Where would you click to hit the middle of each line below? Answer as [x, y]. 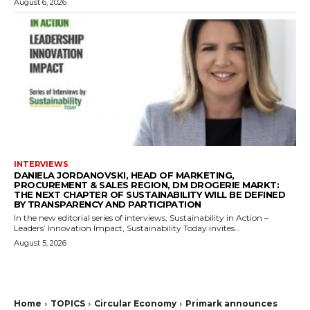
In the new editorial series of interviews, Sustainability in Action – [141, 218]
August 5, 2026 [40, 243]
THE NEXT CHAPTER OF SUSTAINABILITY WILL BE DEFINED [149, 195]
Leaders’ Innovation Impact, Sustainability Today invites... [127, 228]
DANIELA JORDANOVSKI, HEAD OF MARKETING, [124, 175]
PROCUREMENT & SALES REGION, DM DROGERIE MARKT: [146, 185]
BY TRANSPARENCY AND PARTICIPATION [108, 204]
